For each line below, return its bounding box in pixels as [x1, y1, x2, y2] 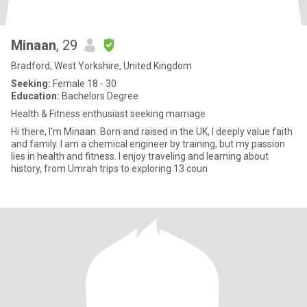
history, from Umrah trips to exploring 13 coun [11, 163, 208, 174]
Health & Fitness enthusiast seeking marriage [11, 108, 206, 119]
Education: [11, 90, 60, 101]
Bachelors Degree [60, 90, 138, 101]
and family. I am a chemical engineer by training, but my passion [11, 138, 285, 149]
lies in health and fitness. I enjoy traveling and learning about [11, 151, 119, 162]
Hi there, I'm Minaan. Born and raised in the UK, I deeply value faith [11, 126, 293, 137]
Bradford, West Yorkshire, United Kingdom [11, 60, 192, 71]
